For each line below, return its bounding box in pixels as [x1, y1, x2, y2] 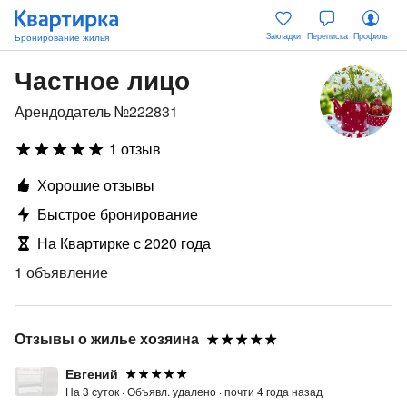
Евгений [65, 364, 118, 382]
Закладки [266, 30, 301, 42]
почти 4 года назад [224, 383, 323, 399]
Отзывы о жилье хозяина [15, 328, 199, 349]
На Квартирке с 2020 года [37, 233, 211, 253]
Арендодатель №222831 [15, 101, 178, 122]
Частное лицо [15, 61, 190, 98]
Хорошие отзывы [37, 174, 154, 195]
